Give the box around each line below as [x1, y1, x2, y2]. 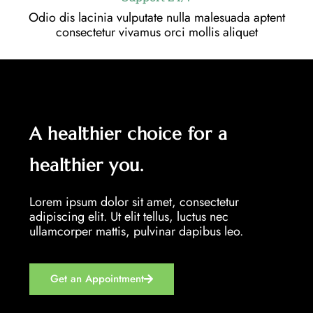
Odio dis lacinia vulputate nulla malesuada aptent [28, 8, 285, 27]
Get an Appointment [50, 270, 144, 286]
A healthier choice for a [29, 123, 227, 145]
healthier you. [29, 154, 143, 177]
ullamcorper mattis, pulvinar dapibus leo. [29, 222, 243, 241]
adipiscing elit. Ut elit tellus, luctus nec [29, 208, 228, 226]
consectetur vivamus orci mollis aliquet [55, 23, 258, 42]
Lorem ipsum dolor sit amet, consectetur [29, 193, 239, 212]
